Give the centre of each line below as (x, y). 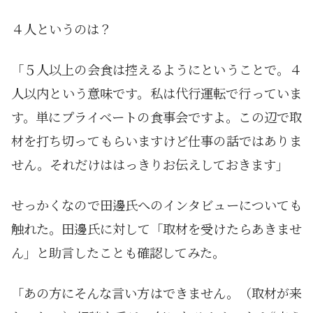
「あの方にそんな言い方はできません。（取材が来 (156, 292)
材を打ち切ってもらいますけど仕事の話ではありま (156, 140)
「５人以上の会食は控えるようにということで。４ (156, 69)
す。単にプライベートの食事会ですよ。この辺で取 (156, 116)
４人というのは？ (61, 28)
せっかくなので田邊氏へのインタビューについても (156, 204)
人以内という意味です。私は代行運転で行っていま (156, 93)
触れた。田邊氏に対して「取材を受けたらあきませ (156, 228)
